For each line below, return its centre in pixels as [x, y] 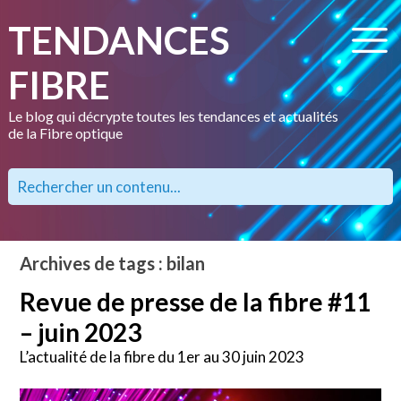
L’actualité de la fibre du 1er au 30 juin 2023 [164, 356]
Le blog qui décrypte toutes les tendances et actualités [173, 116]
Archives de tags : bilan [113, 264]
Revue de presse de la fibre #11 [196, 301]
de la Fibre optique [65, 133]
